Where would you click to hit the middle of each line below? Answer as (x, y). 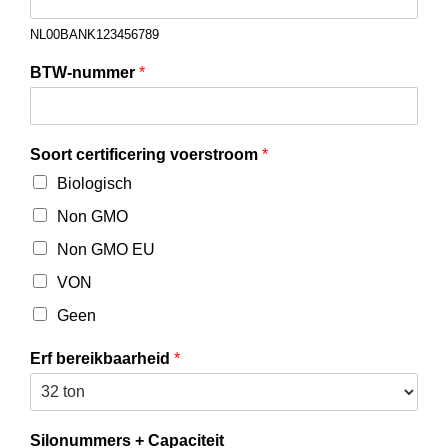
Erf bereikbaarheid (102, 358)
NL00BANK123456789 (95, 34)
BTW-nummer (85, 72)
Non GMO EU (106, 249)
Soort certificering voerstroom (146, 154)
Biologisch (95, 183)
